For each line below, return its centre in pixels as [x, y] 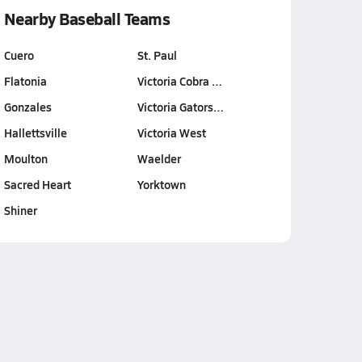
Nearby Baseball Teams [87, 19]
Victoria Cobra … [180, 81]
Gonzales [27, 107]
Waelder [159, 158]
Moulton [25, 158]
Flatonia [25, 81]
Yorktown [162, 184]
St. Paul [157, 55]
